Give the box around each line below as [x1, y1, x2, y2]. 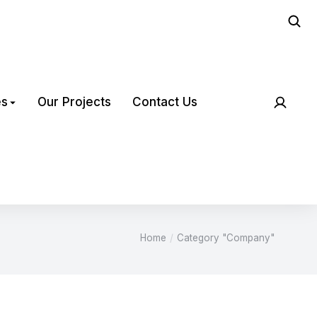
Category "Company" [177, 232, 275, 243]
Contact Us [132, 95, 197, 109]
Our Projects [38, 95, 111, 109]
